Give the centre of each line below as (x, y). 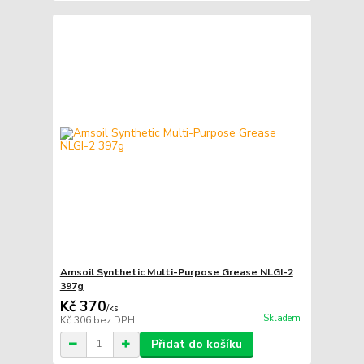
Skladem (282, 318)
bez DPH (114, 320)
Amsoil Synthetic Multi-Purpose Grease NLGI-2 (176, 272)
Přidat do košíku (196, 344)
